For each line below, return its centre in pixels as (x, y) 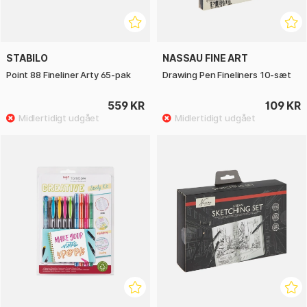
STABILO (27, 58)
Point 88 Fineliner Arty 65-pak (69, 75)
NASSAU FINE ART (205, 58)
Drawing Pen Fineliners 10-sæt (227, 75)
